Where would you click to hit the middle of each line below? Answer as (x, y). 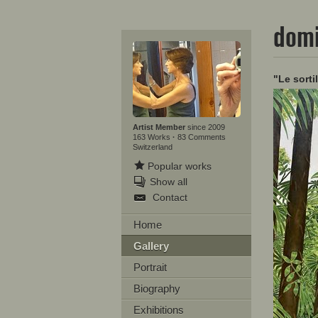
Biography (157, 289)
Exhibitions (158, 310)
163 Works (152, 137)
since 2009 (205, 127)
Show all (168, 182)
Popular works (179, 166)
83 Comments (201, 137)
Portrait (150, 267)
